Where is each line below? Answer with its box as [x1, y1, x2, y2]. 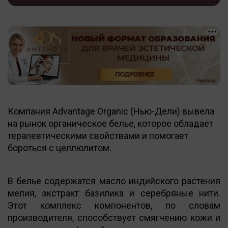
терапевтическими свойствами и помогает [8, 130, 188, 141]
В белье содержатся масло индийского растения [8, 175, 220, 186]
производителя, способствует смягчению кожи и [8, 212, 220, 223]
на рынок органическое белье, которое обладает [8, 118, 213, 129]
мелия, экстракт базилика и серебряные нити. [8, 187, 220, 198]
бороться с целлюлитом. [8, 142, 111, 153]
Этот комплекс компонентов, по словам [8, 199, 220, 211]
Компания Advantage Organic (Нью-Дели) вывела [8, 105, 214, 117]
